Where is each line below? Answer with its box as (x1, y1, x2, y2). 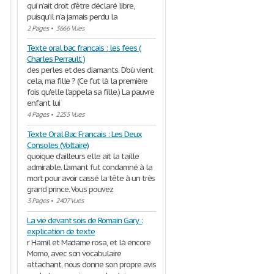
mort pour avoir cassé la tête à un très (27, 173, 155, 183)
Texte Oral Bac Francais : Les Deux (27, 129, 142, 139)
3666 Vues (55, 24, 84, 32)
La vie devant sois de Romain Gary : (27, 215, 143, 226)
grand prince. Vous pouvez (27, 184, 113, 194)
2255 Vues (55, 110, 84, 119)
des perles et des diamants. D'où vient (27, 65, 153, 75)
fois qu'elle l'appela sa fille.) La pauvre (27, 87, 155, 97)
